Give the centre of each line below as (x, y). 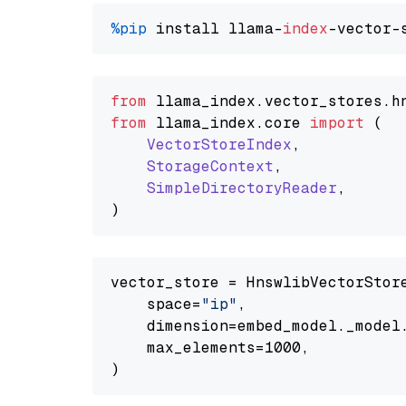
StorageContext (210, 166)
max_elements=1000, (210, 348)
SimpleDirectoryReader (242, 188)
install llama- (215, 29)
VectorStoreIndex (219, 145)
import (337, 123)
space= (156, 304)
